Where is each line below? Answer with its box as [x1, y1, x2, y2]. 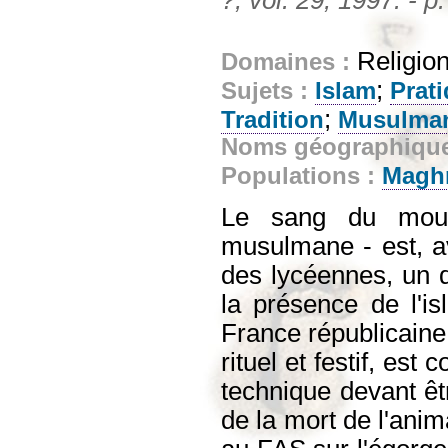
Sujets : [221, 77, 315, 104]
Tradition [221, 106, 324, 133]
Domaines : [221, 48, 357, 75]
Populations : [221, 162, 382, 189]
